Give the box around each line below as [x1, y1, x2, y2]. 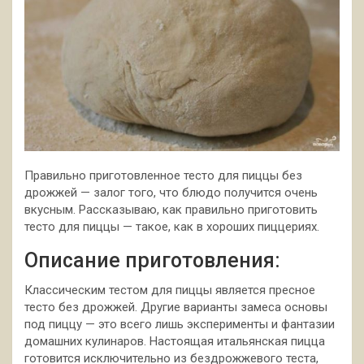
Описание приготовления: [24, 248, 280, 272]
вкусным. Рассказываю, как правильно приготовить [24, 201, 318, 217]
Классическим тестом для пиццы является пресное [24, 282, 315, 297]
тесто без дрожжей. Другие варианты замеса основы [24, 299, 327, 314]
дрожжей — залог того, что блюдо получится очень [24, 184, 318, 200]
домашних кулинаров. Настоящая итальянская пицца [24, 333, 325, 349]
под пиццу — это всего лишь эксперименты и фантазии [24, 316, 335, 331]
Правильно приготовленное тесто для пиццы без [24, 167, 302, 183]
